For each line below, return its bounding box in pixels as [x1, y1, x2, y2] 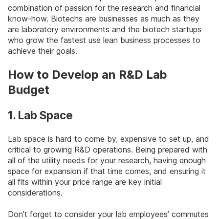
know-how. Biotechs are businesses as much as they [8, 13, 199, 23]
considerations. [8, 187, 63, 197]
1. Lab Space [8, 109, 73, 122]
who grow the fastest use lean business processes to [8, 35, 200, 45]
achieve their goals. [8, 45, 77, 56]
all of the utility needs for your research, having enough [8, 155, 206, 165]
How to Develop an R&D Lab [8, 67, 167, 82]
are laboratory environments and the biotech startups [8, 24, 201, 34]
